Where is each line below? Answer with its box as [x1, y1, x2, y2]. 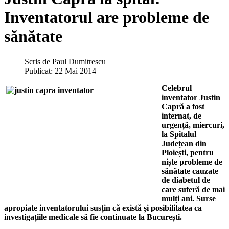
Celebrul [162, 83, 192, 93]
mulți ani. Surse [162, 194, 216, 203]
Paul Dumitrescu [52, 57, 106, 66]
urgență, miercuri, [162, 120, 224, 129]
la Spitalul [162, 129, 196, 139]
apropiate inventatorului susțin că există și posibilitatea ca [4, 203, 202, 212]
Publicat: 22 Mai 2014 [25, 66, 96, 75]
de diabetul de [162, 175, 210, 185]
